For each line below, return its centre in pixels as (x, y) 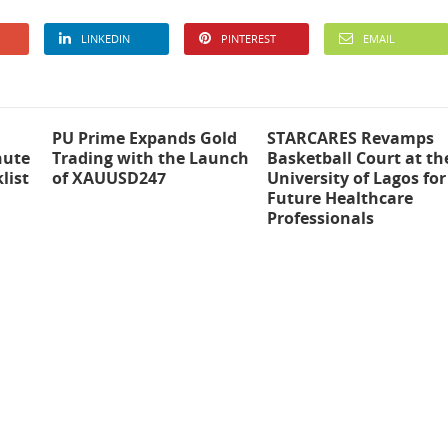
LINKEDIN (105, 38)
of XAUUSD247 (109, 178)
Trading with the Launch (151, 158)
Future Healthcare (339, 198)
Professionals (320, 218)
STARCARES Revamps (350, 138)
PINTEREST (248, 38)
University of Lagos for (356, 178)
